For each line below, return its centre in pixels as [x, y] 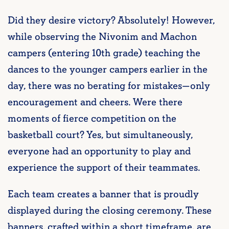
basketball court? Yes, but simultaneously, [100, 135]
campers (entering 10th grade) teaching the [104, 53]
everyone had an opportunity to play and [99, 152]
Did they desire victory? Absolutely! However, [111, 21]
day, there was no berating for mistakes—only [109, 86]
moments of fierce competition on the [92, 119]
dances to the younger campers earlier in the [108, 70]
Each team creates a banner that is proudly [103, 194]
